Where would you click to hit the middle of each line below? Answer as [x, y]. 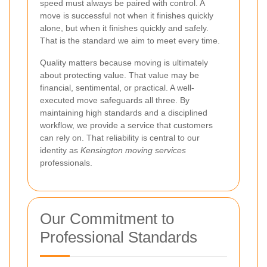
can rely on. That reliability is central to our [120, 137]
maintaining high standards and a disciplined [124, 112]
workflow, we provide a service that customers [126, 125]
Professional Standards [119, 237]
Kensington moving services [133, 150]
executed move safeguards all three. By [115, 100]
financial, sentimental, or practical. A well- [117, 87]
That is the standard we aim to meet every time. [130, 40]
